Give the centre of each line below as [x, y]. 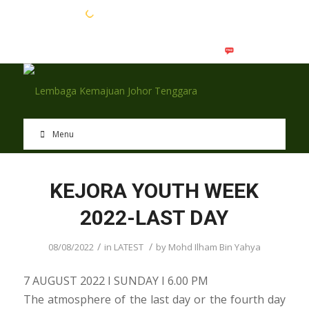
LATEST [128, 247]
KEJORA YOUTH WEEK [154, 191]
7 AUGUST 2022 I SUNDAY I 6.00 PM [116, 280]
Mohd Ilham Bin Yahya [214, 247]
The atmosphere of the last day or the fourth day [154, 299]
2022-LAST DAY [154, 218]
